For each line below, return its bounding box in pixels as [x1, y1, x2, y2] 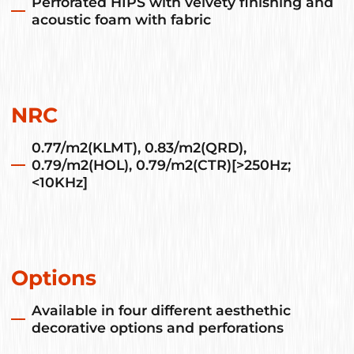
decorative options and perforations [32, 319, 284, 337]
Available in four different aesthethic [32, 302, 292, 319]
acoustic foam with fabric [32, 11, 212, 28]
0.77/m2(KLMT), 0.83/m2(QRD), [32, 139, 247, 156]
